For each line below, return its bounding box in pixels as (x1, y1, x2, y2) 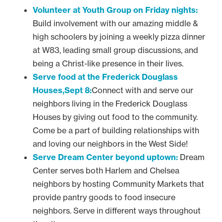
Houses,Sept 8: (33, 85, 92, 95)
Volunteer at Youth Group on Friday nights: (33, 4, 198, 15)
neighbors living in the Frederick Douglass (33, 98, 187, 109)
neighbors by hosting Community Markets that (33, 178, 204, 189)
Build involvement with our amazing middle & (33, 18, 198, 28)
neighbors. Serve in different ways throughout (33, 205, 201, 216)
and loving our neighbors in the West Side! (33, 138, 188, 149)
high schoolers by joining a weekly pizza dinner (33, 31, 205, 42)
